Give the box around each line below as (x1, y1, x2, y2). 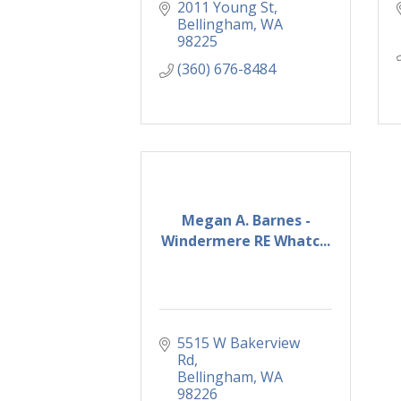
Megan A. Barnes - (181, 209, 311, 230)
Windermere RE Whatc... (161, 230, 330, 251)
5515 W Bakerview (177, 333, 300, 354)
